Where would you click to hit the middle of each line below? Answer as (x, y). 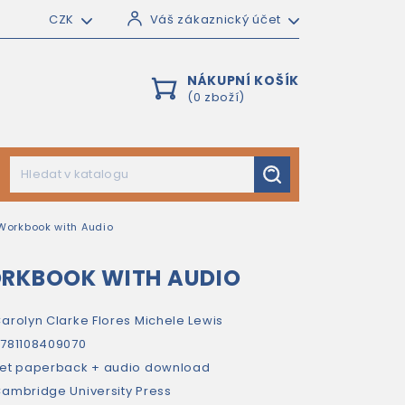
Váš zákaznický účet (215, 19)
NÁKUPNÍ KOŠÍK (243, 80)
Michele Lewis (179, 320)
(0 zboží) (216, 97)
